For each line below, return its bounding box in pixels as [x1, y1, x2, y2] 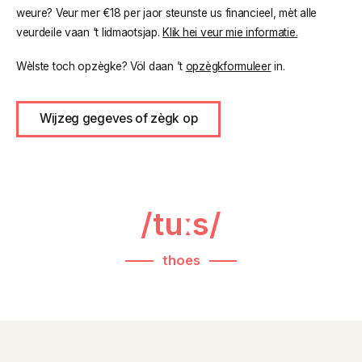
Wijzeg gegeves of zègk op [39, 111, 198, 126]
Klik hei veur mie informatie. [162, 25, 298, 39]
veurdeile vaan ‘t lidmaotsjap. [15, 25, 163, 39]
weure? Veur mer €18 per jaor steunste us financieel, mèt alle [15, 6, 318, 19]
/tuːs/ [141, 205, 221, 243]
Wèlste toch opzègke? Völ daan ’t [15, 59, 186, 73]
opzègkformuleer [185, 59, 271, 73]
